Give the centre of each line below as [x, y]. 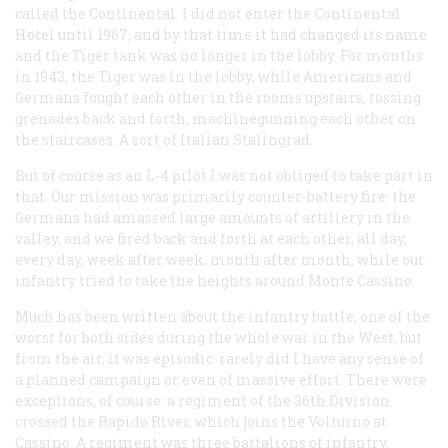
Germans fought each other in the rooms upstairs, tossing [218, 97]
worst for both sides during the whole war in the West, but [218, 337]
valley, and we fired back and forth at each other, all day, [211, 238]
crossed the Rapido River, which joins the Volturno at [201, 421]
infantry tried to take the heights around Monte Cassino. [215, 280]
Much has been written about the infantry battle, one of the [222, 316]
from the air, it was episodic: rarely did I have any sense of [219, 358]
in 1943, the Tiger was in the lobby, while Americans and [213, 76]
